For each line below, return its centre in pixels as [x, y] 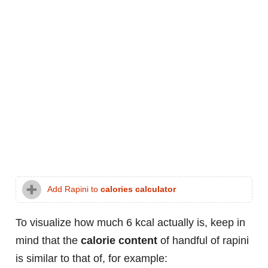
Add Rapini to [74, 190]
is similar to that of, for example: [92, 259]
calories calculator [138, 190]
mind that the [48, 241]
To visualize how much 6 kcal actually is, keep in [130, 223]
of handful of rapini [203, 241]
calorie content [119, 241]
